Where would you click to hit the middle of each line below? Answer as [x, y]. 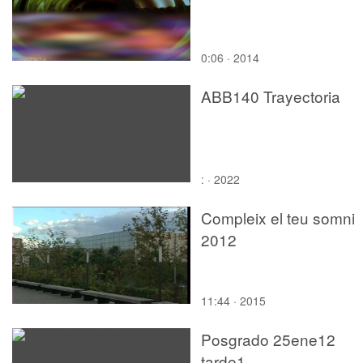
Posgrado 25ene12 [268, 339]
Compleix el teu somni [278, 217]
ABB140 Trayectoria [271, 96]
